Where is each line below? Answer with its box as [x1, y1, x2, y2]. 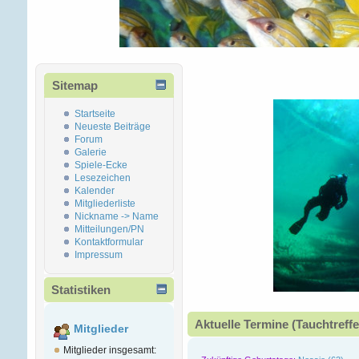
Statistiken [50, 283, 111, 297]
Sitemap [51, 79, 98, 93]
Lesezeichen [74, 172, 131, 184]
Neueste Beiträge [74, 121, 151, 133]
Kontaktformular [74, 236, 143, 248]
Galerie [74, 147, 107, 159]
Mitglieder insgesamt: [63, 345, 156, 357]
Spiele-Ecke [74, 159, 127, 171]
